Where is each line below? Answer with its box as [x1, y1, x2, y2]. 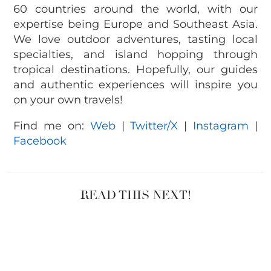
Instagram [193, 119, 249, 133]
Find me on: [13, 119, 90, 133]
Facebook [13, 134, 67, 148]
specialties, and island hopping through [13, 48, 258, 62]
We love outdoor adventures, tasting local [13, 33, 258, 47]
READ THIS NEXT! [80, 188, 191, 203]
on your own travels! [13, 93, 123, 107]
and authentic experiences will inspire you [13, 78, 258, 92]
